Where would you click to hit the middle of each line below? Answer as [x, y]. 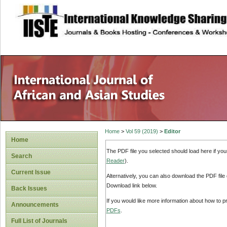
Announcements [35, 205]
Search [22, 156]
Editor [172, 131]
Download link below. [131, 186]
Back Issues [29, 188]
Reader [115, 160]
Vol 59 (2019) [142, 131]
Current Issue [31, 172]
